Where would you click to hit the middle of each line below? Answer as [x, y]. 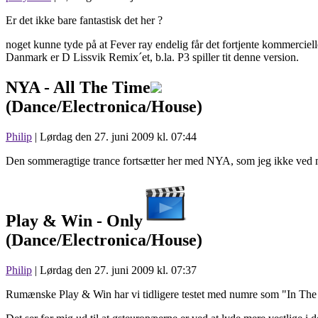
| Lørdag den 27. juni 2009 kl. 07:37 [114, 270]
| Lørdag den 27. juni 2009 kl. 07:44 [114, 136]
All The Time [102, 87]
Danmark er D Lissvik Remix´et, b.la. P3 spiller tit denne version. [152, 57]
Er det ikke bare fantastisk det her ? [84, 20]
